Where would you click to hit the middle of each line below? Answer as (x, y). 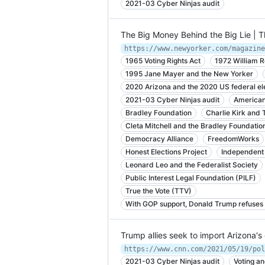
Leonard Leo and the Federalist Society (192, 165)
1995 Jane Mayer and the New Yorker (189, 74)
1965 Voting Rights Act (163, 61)
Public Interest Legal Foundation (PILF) (191, 178)
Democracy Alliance (159, 139)
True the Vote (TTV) (159, 191)
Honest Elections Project (166, 152)
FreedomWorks (233, 139)
